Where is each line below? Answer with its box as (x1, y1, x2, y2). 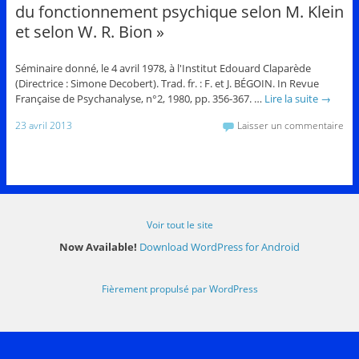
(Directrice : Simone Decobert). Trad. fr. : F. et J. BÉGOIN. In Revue (14, 75, 321, 91)
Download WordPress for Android (139, 240, 300, 255)
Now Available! (59, 240, 137, 255)
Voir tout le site (146, 218, 213, 232)
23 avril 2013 (14, 119, 72, 133)
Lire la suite (264, 91, 321, 106)
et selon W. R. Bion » (14, 20, 164, 42)
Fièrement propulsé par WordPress (101, 282, 258, 296)
